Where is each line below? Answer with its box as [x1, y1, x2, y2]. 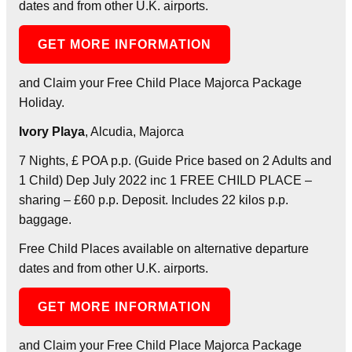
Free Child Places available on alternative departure [19, 241, 309, 255]
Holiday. [19, 95, 64, 109]
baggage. [19, 212, 71, 226]
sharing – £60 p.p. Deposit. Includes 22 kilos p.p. [19, 192, 288, 207]
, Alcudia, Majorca [85, 124, 184, 138]
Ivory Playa [19, 124, 85, 138]
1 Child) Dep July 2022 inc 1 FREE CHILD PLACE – [19, 173, 312, 187]
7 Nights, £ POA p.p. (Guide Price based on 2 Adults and [19, 153, 332, 167]
